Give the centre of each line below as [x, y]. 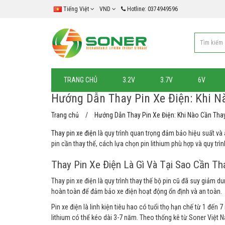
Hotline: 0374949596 [152, 9]
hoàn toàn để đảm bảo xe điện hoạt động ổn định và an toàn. [137, 191]
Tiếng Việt [76, 9]
